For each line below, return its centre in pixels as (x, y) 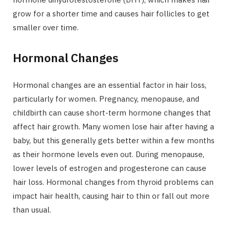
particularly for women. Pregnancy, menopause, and (106, 99)
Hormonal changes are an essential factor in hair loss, (110, 85)
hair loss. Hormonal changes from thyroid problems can (113, 182)
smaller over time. (46, 28)
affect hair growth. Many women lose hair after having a (113, 127)
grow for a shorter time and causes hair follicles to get (111, 14)
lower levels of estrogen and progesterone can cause (110, 168)
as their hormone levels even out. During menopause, (109, 155)
